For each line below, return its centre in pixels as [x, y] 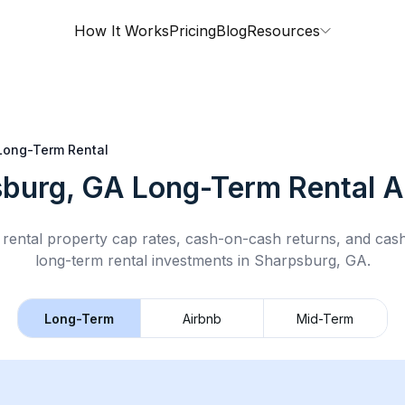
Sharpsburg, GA [310, 260]
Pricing [193, 31]
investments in [200, 260]
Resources [283, 31]
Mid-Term [325, 318]
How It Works [122, 31]
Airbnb [202, 318]
